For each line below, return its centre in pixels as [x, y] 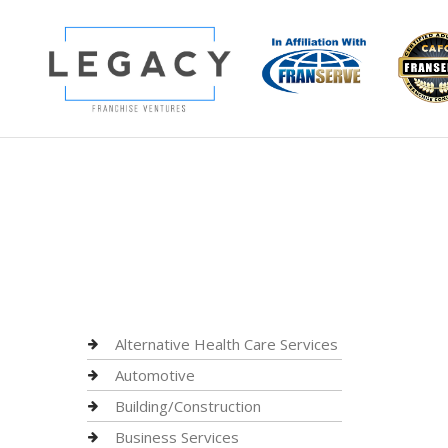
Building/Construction [188, 406]
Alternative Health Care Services [226, 344]
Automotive [155, 375]
